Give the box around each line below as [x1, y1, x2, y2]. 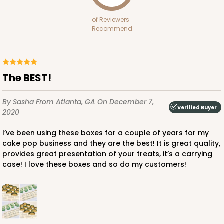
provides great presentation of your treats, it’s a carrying [2, 149, 212, 159]
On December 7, [97, 97, 154, 107]
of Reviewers [91, 15, 129, 24]
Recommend [91, 24, 132, 33]
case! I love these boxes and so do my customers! [2, 159, 186, 170]
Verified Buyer [177, 103, 217, 111]
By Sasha [2, 97, 36, 107]
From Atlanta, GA [36, 97, 97, 107]
